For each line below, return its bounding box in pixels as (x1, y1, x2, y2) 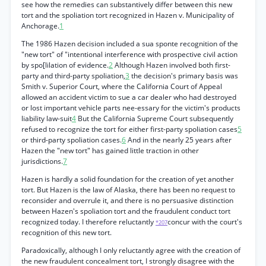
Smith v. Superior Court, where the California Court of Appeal (21, 81, 222, 91)
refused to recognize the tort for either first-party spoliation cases (21, 124, 237, 134)
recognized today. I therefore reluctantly (21, 217, 156, 227)
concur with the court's (167, 217, 242, 227)
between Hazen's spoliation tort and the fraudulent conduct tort (21, 206, 230, 216)
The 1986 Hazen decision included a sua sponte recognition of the (21, 39, 238, 49)
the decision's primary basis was (129, 71, 238, 81)
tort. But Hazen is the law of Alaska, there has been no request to (21, 185, 235, 195)
